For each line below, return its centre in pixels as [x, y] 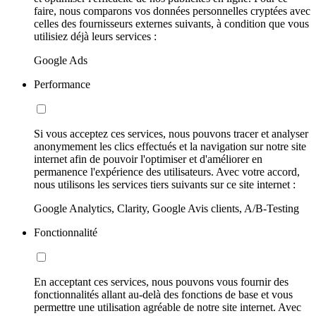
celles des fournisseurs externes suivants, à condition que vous [171, 24]
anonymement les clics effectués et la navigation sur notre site [170, 147]
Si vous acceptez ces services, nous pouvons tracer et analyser [171, 134]
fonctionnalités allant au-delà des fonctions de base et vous [163, 295]
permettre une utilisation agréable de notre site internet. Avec [168, 308]
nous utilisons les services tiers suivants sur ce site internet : [165, 185]
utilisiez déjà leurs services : [95, 37]
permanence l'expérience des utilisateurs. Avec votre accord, [167, 172]
